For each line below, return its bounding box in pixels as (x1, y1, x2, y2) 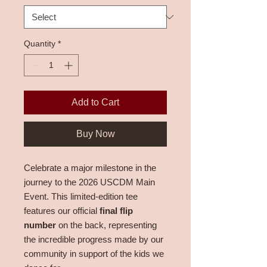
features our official (24, 206, 100, 216)
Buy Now (76, 129, 115, 139)
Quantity (24, 39, 55, 48)
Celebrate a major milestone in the (24, 163, 156, 173)
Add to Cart (72, 97, 119, 107)
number (24, 220, 56, 230)
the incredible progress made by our (24, 234, 163, 244)
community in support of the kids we (24, 249, 164, 259)
